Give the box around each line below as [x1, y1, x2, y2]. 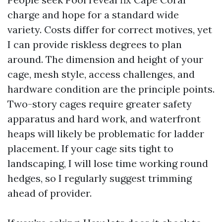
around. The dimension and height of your [7, 53, 203, 65]
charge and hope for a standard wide [7, 8, 179, 21]
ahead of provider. [7, 187, 92, 199]
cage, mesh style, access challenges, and [7, 68, 195, 80]
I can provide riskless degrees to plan [7, 38, 182, 51]
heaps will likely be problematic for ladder [7, 127, 204, 140]
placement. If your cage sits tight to [7, 142, 173, 155]
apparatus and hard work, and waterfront [7, 112, 201, 125]
